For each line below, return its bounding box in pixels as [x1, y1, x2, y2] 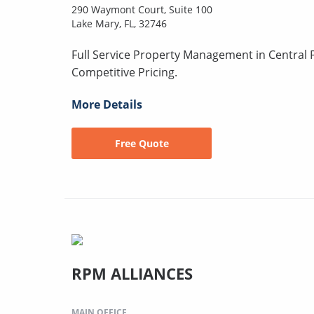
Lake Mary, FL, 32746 [71, 16, 167, 30]
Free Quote [114, 136, 169, 150]
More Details [71, 96, 142, 112]
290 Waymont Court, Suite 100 [71, 2, 212, 16]
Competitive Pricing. [71, 64, 177, 80]
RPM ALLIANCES [71, 262, 193, 284]
